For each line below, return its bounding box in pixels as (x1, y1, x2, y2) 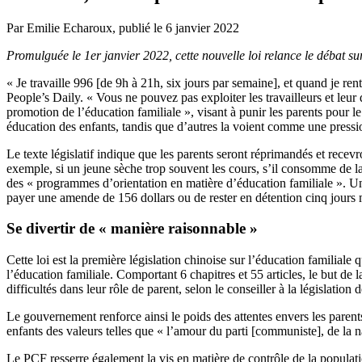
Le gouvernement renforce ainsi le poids (6, 309, 214, 324)
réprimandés (250, 146, 313, 161)
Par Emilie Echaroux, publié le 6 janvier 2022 (6, 20, 239, 35)
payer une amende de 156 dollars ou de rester (6, 190, 240, 204)
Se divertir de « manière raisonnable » (6, 220, 258, 238)
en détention (240, 190, 302, 204)
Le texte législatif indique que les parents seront (6, 146, 250, 161)
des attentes (214, 309, 272, 324)
